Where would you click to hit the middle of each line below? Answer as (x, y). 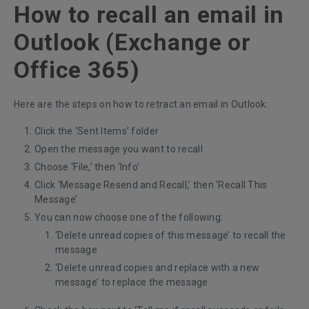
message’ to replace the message (132, 282)
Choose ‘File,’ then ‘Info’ (88, 167)
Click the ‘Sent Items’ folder (97, 131)
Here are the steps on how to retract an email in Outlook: (141, 104)
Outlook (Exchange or (132, 42)
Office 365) (77, 70)
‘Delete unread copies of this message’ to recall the (171, 236)
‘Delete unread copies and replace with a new (158, 268)
